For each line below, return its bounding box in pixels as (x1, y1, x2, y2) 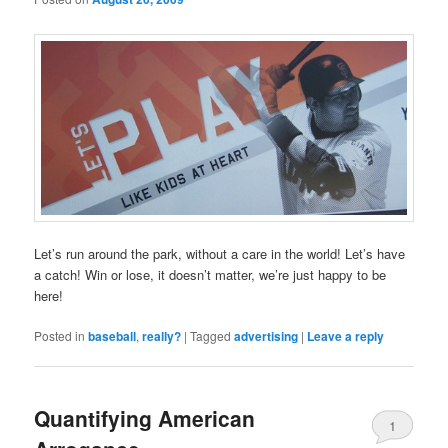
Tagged (190, 326, 232, 344)
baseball (88, 326, 137, 345)
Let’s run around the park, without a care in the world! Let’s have (34, 243, 406, 263)
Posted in (34, 326, 86, 344)
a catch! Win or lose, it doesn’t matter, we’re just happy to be (34, 264, 387, 284)
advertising (234, 326, 299, 345)
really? (142, 326, 182, 345)
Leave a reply (307, 326, 385, 345)
